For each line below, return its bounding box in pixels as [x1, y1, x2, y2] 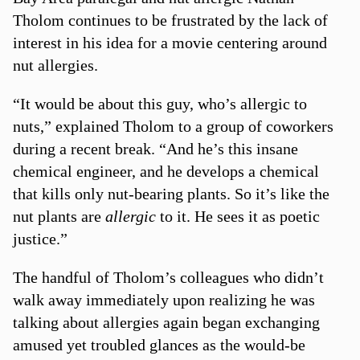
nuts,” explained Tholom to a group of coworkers [12, 117, 333, 135]
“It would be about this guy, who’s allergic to [12, 94, 307, 112]
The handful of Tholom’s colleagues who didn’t [12, 268, 324, 286]
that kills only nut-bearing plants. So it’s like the [12, 184, 329, 202]
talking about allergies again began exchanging [12, 313, 320, 331]
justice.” [12, 229, 67, 247]
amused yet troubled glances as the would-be [12, 335, 305, 354]
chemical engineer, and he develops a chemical [12, 162, 319, 180]
